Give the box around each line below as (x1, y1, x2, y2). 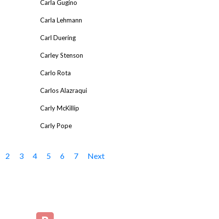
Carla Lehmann (40, 16, 82, 24)
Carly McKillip (40, 104, 79, 112)
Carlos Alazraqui (40, 86, 87, 94)
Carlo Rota (40, 68, 71, 77)
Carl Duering (40, 33, 76, 42)
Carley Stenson (40, 51, 83, 59)
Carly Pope (40, 121, 72, 130)
